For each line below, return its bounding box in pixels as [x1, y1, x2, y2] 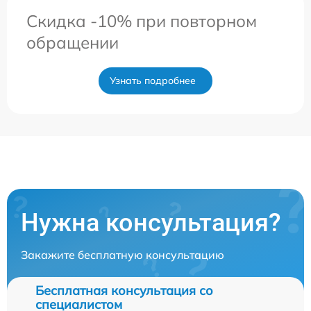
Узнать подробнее [110, 74, 196, 87]
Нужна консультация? [21, 208, 281, 237]
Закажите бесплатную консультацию [21, 248, 224, 262]
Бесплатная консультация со [35, 283, 213, 299]
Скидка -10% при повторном [26, 10, 257, 31]
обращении [26, 32, 119, 53]
